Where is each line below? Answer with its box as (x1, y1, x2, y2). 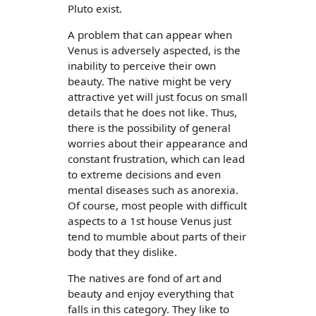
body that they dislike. (68, 244, 177, 259)
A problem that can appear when (68, 27, 232, 42)
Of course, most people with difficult (68, 197, 247, 212)
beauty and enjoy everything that (68, 286, 233, 300)
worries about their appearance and (68, 135, 248, 150)
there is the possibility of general (68, 120, 231, 135)
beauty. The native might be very (68, 73, 231, 88)
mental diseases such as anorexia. (68, 182, 238, 197)
